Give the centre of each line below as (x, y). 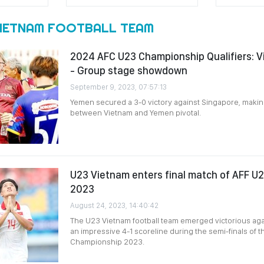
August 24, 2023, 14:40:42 (114, 205)
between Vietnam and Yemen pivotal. (136, 113)
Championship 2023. (107, 242)
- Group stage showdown (129, 70)
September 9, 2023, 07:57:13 (118, 87)
